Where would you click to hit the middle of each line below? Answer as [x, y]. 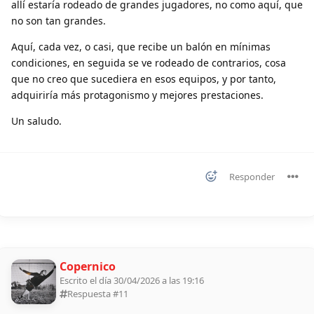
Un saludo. [36, 121]
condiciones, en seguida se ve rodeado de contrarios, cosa [149, 62]
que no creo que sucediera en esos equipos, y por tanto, [144, 78]
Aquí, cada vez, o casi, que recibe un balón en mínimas [141, 46]
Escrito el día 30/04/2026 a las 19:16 [132, 280]
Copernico [88, 266]
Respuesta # [93, 293]
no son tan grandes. [59, 20]
